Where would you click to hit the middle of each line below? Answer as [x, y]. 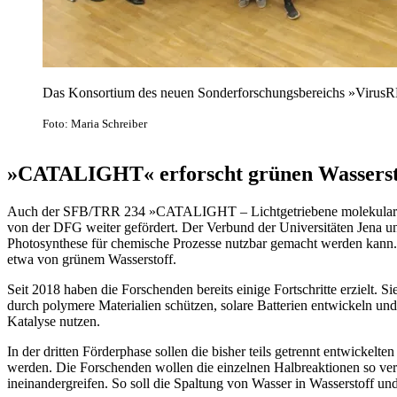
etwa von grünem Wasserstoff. [92, 260]
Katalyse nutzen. [54, 322]
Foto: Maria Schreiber [95, 123]
